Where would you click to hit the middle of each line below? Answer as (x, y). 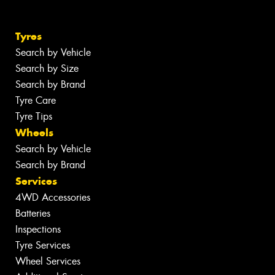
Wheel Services (48, 261)
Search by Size (47, 69)
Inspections (38, 230)
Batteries (33, 214)
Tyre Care (36, 101)
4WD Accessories (53, 198)
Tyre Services (43, 246)
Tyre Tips (34, 117)
